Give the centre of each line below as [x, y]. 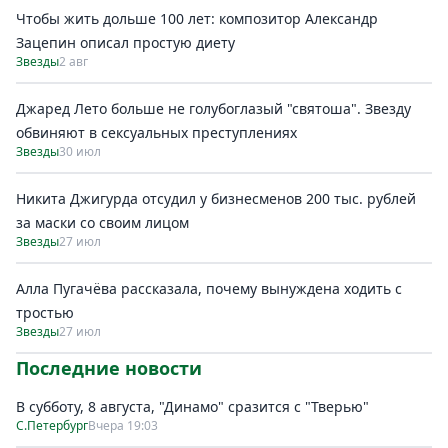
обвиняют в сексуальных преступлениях [156, 132]
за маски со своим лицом [102, 222]
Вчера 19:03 [123, 425]
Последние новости [109, 368]
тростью [45, 312]
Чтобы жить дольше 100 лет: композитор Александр [197, 18]
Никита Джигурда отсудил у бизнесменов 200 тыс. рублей [216, 198]
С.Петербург [52, 425]
